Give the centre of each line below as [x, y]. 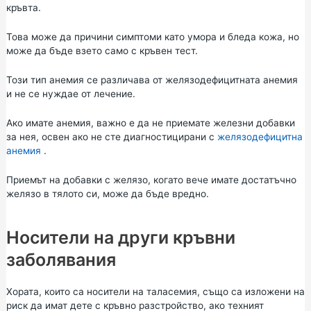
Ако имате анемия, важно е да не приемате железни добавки [150, 123]
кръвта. [23, 8]
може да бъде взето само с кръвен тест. [102, 50]
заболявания [61, 260]
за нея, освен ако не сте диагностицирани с [111, 136]
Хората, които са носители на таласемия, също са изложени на [155, 292]
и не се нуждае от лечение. [70, 93]
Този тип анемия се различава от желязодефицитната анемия [152, 79]
